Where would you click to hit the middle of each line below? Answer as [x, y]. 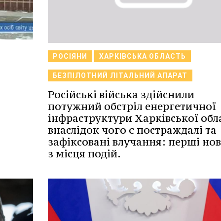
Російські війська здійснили [121, 94]
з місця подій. [84, 153]
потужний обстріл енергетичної [132, 106]
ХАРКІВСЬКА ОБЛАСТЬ [142, 56]
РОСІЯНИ [70, 56]
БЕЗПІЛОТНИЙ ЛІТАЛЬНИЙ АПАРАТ [120, 75]
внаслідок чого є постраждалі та [132, 130]
